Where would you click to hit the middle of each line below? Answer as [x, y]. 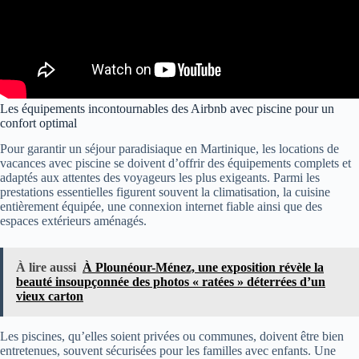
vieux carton [50, 296]
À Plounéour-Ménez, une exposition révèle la [203, 268]
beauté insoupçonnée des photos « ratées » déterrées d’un [171, 282]
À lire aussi [46, 268]
